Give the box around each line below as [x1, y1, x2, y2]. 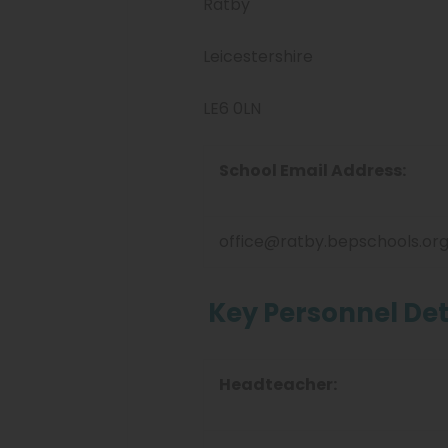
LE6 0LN [203, 97, 261, 120]
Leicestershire [203, 45, 313, 68]
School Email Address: [219, 159, 406, 182]
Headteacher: [219, 373, 337, 396]
